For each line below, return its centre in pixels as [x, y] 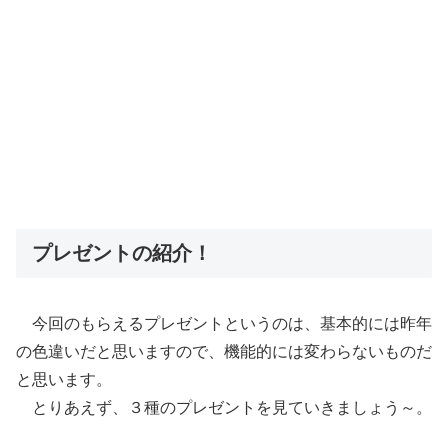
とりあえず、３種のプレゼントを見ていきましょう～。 [224, 408]
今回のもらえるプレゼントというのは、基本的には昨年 [224, 324]
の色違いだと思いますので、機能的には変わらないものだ [224, 352]
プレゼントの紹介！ [122, 253]
